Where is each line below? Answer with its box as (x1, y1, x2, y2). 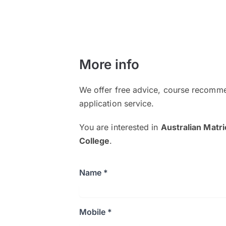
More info (79, 56, 140, 72)
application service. (79, 98, 154, 108)
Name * (79, 167, 108, 178)
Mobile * (79, 207, 112, 217)
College (79, 136, 110, 146)
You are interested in (79, 122, 161, 132)
